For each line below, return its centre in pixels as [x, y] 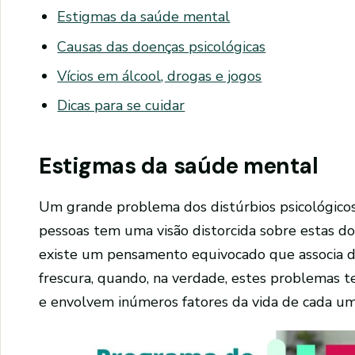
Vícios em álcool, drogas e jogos [160, 76]
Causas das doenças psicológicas [162, 46]
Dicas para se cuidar [121, 105]
